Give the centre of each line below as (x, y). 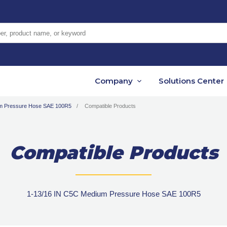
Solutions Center (191, 81)
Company (114, 81)
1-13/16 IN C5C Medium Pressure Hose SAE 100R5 (113, 194)
